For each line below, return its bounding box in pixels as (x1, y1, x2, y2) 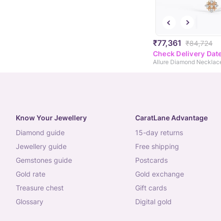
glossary (21, 197, 43, 206)
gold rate (21, 170, 45, 179)
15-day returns (138, 128, 183, 137)
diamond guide (21, 128, 65, 137)
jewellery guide (20, 142, 67, 151)
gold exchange (140, 170, 184, 179)
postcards (139, 156, 168, 165)
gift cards (140, 184, 167, 192)
